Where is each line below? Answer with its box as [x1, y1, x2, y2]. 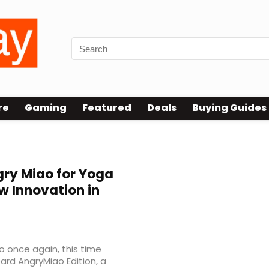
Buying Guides [192, 101, 267, 115]
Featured [82, 101, 131, 115]
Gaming [25, 101, 67, 115]
